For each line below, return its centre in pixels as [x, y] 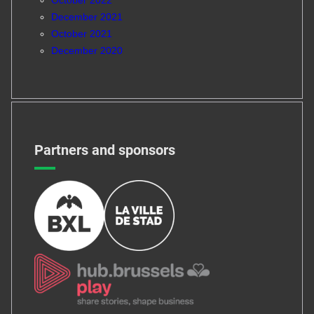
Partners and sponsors [104, 150]
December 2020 [87, 50]
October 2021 [81, 33]
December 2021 [87, 16]
